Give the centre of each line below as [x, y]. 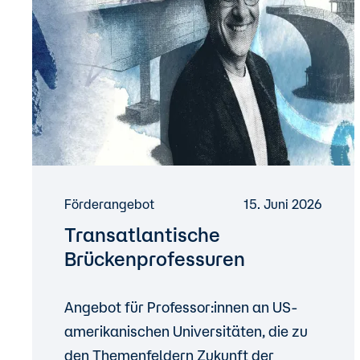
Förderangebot [109, 204]
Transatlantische [142, 235]
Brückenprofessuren [155, 259]
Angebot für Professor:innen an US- [181, 307]
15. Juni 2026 [283, 204]
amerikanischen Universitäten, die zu [186, 331]
